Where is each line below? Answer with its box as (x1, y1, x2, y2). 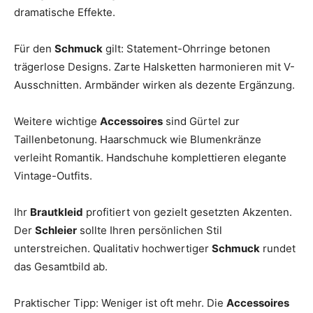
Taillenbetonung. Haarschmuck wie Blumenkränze (14, 132, 261, 146)
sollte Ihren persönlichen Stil (77, 223, 222, 237)
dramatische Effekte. (14, 5, 115, 19)
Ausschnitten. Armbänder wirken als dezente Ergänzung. (14, 78, 295, 92)
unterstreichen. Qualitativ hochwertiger (14, 241, 212, 255)
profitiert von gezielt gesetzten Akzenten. (83, 205, 292, 219)
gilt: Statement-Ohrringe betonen (103, 41, 270, 55)
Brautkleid (30, 205, 83, 219)
